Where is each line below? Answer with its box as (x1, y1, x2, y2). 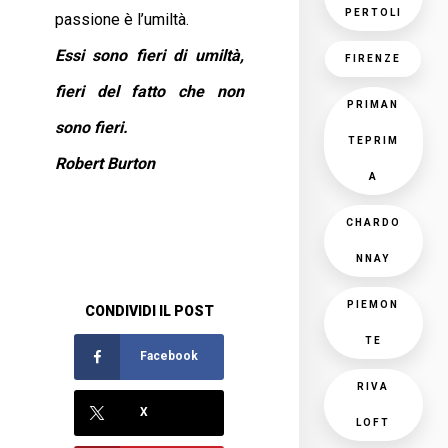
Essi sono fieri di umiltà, (55, 46, 244, 65)
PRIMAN (347, 99, 400, 110)
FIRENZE (345, 53, 402, 64)
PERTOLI (344, 7, 402, 18)
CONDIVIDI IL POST (84, 303, 214, 319)
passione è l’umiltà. (55, 10, 189, 29)
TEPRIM (347, 135, 399, 146)
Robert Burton (55, 154, 155, 173)
